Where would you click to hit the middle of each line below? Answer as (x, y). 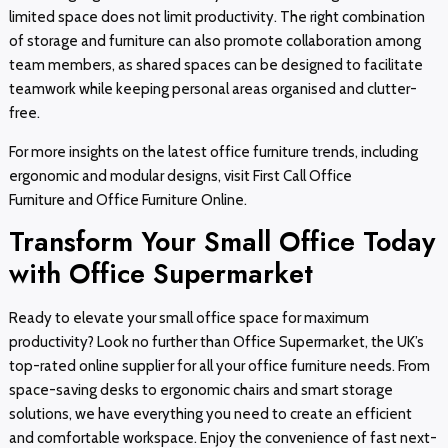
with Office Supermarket (160, 274)
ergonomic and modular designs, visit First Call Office (180, 175)
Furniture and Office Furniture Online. (127, 199)
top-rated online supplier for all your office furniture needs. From (219, 366)
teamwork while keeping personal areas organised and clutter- (212, 89)
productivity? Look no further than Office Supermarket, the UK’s (216, 342)
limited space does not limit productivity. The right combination (216, 17)
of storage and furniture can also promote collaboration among (214, 41)
